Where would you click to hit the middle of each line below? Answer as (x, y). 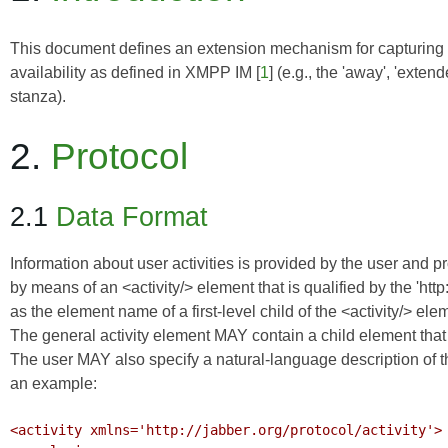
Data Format (132, 217)
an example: (53, 384)
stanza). (38, 97)
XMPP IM (218, 73)
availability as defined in (97, 73)
